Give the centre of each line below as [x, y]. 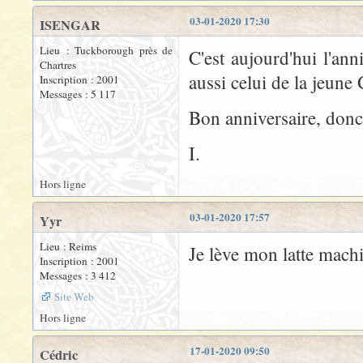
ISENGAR [70, 25]
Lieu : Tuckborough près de [106, 50]
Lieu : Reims [68, 246]
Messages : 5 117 [78, 94]
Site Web [74, 297]
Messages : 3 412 [78, 275]
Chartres [58, 65]
